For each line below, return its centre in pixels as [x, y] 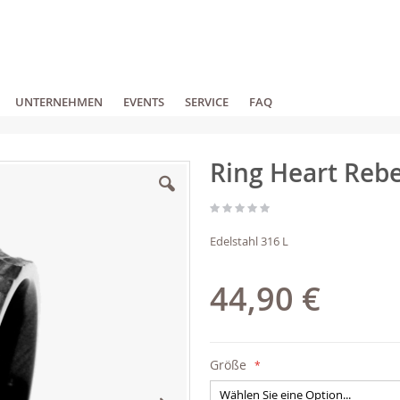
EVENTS [144, 102]
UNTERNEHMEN [59, 102]
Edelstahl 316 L [250, 241]
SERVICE [207, 102]
